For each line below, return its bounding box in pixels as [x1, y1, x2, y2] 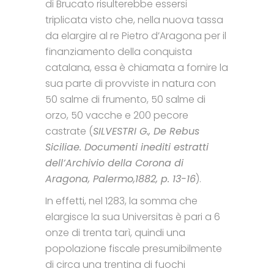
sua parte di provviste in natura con [45, 76, 216, 91]
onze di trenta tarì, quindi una [45, 225, 185, 240]
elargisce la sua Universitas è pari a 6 [45, 209, 220, 224]
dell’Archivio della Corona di [45, 155, 183, 170]
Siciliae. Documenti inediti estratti [45, 139, 209, 154]
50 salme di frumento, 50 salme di [45, 92, 206, 106]
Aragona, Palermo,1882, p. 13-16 [45, 171, 196, 186]
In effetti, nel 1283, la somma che [45, 193, 198, 208]
